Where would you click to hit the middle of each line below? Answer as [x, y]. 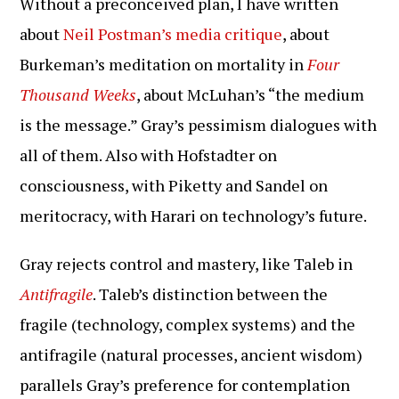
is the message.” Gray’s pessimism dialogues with [199, 125]
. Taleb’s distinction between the [211, 294]
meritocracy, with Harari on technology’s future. [194, 216]
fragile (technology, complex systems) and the [188, 324]
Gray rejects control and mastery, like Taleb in [187, 264]
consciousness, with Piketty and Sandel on [174, 185]
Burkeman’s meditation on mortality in [164, 64]
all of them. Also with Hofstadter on [149, 155]
